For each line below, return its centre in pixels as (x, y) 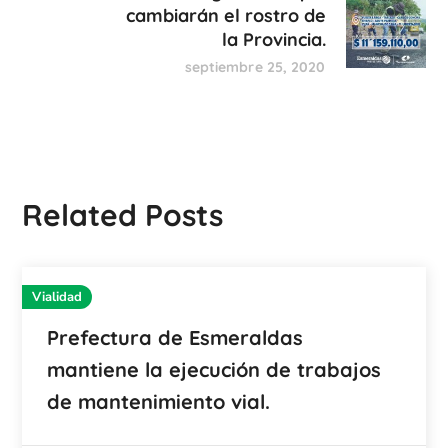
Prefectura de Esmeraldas (175, 337)
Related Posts (123, 214)
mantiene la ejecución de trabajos (214, 369)
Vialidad (57, 296)
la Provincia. (273, 39)
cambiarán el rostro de (225, 15)
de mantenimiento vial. (159, 401)
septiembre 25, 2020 (255, 66)
